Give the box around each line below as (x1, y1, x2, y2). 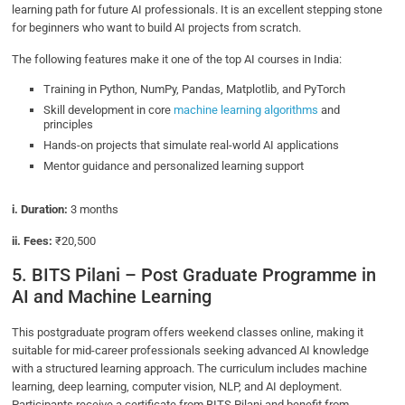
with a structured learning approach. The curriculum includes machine (12, 361, 368, 375)
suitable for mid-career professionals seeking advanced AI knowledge (12, 343, 370, 357)
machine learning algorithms (174, 102, 319, 117)
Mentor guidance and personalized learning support (43, 158, 305, 173)
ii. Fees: (12, 233, 53, 248)
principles (43, 117, 97, 131)
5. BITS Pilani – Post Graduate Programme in (12, 263, 377, 286)
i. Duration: (12, 202, 69, 216)
